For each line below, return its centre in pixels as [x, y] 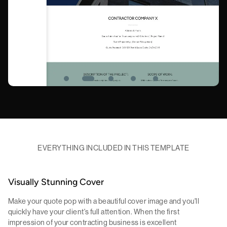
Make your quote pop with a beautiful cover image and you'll [104, 201]
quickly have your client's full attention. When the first [94, 212]
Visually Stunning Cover [56, 183]
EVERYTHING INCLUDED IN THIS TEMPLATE [113, 148]
